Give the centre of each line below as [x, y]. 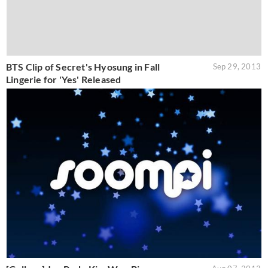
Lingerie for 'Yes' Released [64, 79]
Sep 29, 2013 [237, 66]
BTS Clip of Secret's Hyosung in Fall [83, 66]
